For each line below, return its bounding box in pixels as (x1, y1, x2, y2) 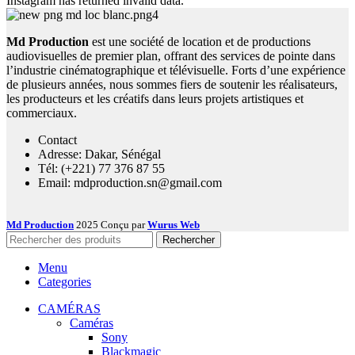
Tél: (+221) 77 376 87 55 (38, 161, 165, 175)
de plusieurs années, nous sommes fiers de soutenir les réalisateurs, (6, 77, 338, 91)
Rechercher (162, 233, 215, 246)
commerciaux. (6, 105, 77, 120)
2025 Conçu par (76, 218, 147, 231)
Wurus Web (147, 218, 200, 231)
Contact (38, 132, 77, 147)
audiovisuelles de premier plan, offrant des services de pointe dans (6, 48, 335, 63)
